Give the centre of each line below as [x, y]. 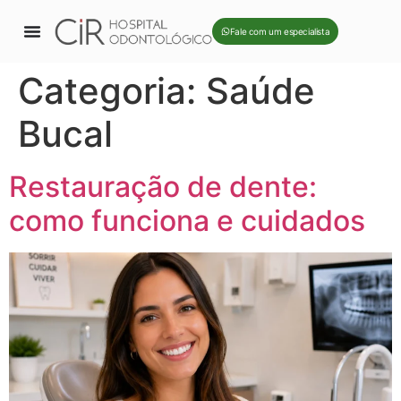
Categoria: [112, 91]
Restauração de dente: [163, 187]
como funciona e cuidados [187, 221]
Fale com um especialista [280, 31]
